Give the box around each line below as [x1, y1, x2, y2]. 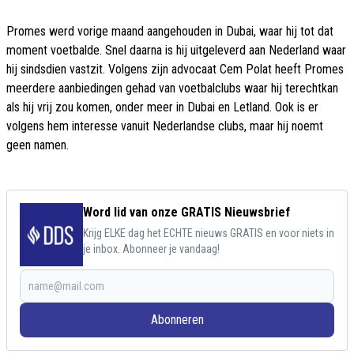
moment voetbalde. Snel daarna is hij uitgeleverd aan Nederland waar [6, 42, 346, 58]
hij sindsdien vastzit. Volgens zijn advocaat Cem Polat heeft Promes [6, 61, 344, 77]
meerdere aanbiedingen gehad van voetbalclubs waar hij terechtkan [6, 80, 338, 96]
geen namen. [6, 137, 69, 153]
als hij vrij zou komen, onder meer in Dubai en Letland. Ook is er [6, 99, 318, 115]
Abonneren [150, 311, 204, 327]
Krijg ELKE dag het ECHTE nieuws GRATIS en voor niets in [83, 226, 334, 239]
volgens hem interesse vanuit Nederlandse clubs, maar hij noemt [6, 118, 323, 134]
